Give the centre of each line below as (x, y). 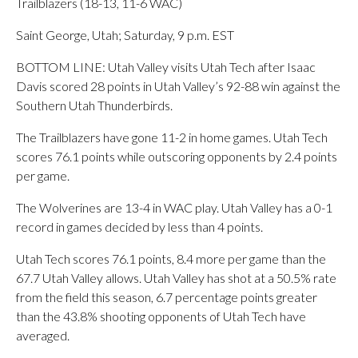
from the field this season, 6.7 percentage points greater (167, 297)
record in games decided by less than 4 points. (139, 227)
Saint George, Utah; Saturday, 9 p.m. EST (125, 35)
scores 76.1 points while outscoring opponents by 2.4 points (177, 156)
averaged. (43, 335)
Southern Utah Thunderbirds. (94, 105)
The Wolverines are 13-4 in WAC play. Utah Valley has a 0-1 (174, 207)
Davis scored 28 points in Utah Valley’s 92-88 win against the (178, 86)
